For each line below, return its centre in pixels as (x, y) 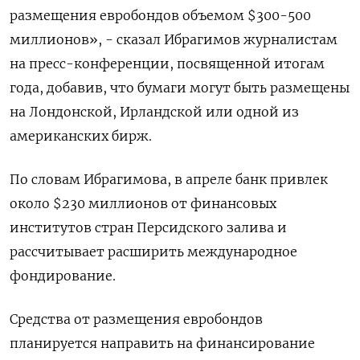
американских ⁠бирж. (81, 136)
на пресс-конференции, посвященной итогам (167, 64)
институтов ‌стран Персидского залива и (148, 228)
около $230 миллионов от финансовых (143, 204)
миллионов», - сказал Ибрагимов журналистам (174, 40)
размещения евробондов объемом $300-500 (160, 16)
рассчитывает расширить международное (153, 252)
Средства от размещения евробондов (136, 319)
